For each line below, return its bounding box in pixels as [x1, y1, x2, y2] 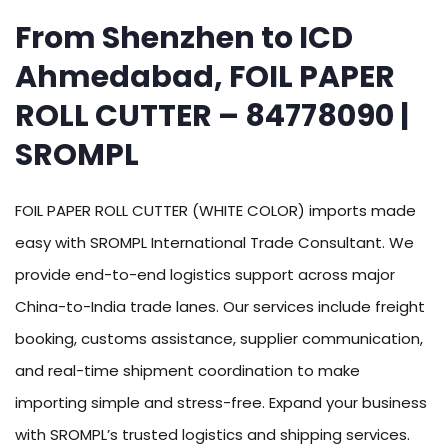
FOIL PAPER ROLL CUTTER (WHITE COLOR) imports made [15, 200, 416, 222]
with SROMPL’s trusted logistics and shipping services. [15, 424, 410, 446]
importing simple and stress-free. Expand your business [15, 392, 427, 414]
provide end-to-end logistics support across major [15, 264, 395, 286]
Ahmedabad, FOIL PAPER [15, 56, 395, 99]
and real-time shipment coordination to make [15, 360, 360, 382]
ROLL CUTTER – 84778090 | [15, 95, 409, 138]
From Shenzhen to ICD [15, 17, 353, 60]
